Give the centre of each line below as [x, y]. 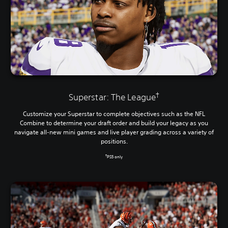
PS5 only [115, 157]
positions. [114, 141]
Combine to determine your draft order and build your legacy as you [114, 123]
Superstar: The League [112, 97]
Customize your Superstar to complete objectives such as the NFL [114, 113]
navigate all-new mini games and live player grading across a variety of [114, 132]
